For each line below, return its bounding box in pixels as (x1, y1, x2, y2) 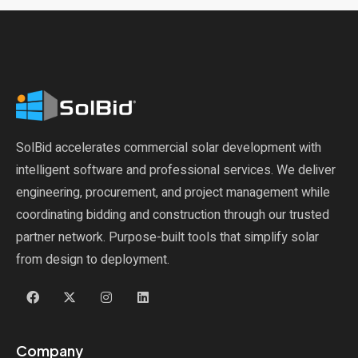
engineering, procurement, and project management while (16, 183, 330, 203)
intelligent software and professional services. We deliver (16, 161, 336, 181)
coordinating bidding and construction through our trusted (16, 205, 329, 225)
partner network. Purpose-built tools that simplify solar (16, 228, 319, 248)
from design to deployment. (16, 250, 169, 270)
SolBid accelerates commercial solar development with (16, 138, 321, 158)
